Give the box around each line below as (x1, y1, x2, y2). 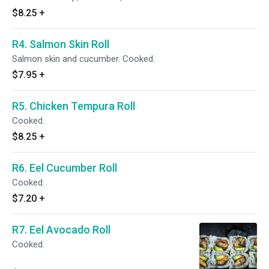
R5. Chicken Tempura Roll (12, 100, 135, 112)
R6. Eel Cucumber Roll (12, 162, 117, 174)
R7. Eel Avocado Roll (12, 223, 110, 236)
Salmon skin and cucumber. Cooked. (12, 53, 155, 64)
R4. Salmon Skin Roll (12, 38, 109, 50)
